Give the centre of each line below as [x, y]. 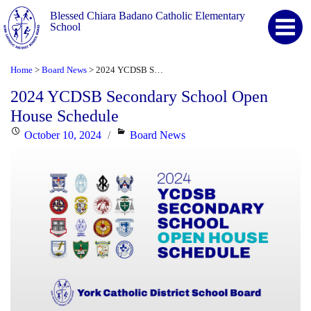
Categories [139, 134]
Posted [24, 134]
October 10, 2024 [63, 135]
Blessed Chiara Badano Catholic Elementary [148, 16]
